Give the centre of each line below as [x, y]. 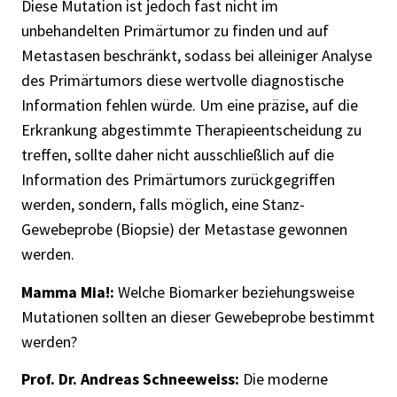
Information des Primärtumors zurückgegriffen [178, 180]
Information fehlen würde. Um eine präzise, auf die [190, 105]
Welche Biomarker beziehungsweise [236, 292]
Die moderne [285, 378]
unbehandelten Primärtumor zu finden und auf [175, 31]
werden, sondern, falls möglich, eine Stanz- [163, 205]
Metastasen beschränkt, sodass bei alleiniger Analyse [197, 56]
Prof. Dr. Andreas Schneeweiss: [132, 378]
